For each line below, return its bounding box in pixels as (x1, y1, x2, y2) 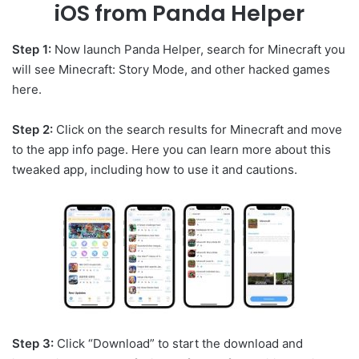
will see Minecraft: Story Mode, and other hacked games (12, 61, 330, 77)
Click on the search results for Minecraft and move (53, 121, 342, 137)
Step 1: (12, 41, 51, 57)
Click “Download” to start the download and (54, 335, 303, 351)
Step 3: (12, 335, 54, 351)
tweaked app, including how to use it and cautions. (12, 161, 297, 177)
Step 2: (12, 121, 53, 137)
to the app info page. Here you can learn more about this (12, 141, 331, 157)
